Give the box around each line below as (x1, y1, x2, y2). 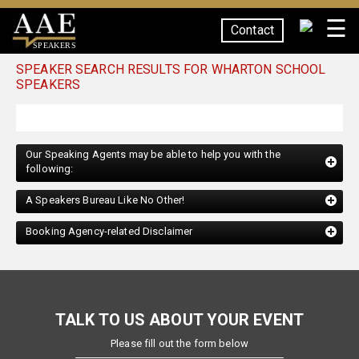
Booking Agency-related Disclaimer (26, 225, 193, 237)
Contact (231, 22, 274, 38)
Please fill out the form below (111, 337, 248, 349)
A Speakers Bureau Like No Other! (26, 194, 185, 206)
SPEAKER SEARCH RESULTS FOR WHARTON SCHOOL (16, 62, 326, 77)
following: (26, 163, 74, 175)
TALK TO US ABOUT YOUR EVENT (55, 310, 304, 329)
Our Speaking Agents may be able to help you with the (26, 148, 280, 160)
